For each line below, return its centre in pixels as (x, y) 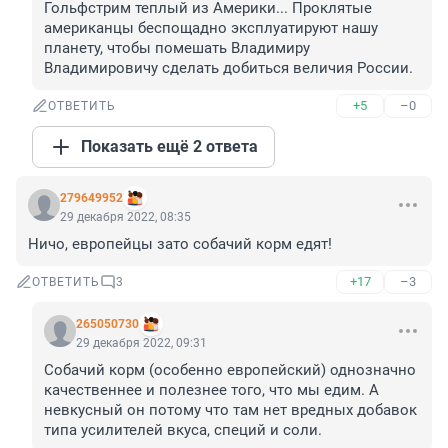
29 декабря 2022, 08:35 (125, 217)
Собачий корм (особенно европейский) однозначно (230, 370)
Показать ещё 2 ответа (169, 147)
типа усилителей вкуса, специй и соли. (183, 430)
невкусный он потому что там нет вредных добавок (230, 410)
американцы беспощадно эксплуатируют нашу (211, 28)
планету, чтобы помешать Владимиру (177, 48)
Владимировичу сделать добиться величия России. (228, 68)
